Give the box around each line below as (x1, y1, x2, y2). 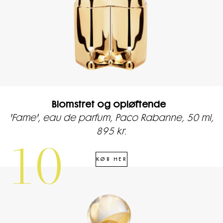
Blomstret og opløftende (51, 101, 172, 110)
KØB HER (96, 157, 127, 162)
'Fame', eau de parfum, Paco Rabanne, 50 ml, (9, 114, 214, 123)
